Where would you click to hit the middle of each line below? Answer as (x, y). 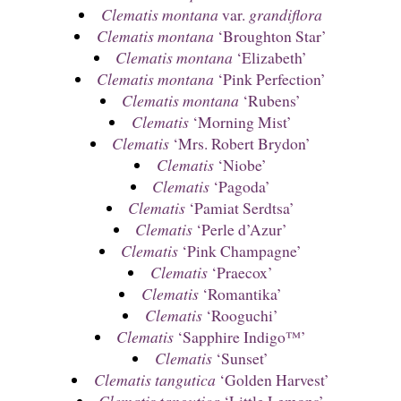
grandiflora (285, 15)
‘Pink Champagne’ (240, 251)
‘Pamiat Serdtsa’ (240, 208)
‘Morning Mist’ (240, 122)
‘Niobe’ (240, 165)
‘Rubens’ (270, 101)
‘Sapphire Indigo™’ (240, 337)
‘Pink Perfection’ (270, 79)
